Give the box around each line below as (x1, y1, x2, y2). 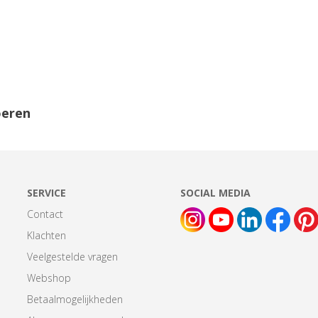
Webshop (27, 270, 72, 285)
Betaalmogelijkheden (27, 292, 124, 306)
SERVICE (27, 185, 67, 199)
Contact (27, 207, 64, 221)
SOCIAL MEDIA (180, 185, 251, 199)
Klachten (27, 228, 67, 242)
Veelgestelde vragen (27, 249, 119, 263)
